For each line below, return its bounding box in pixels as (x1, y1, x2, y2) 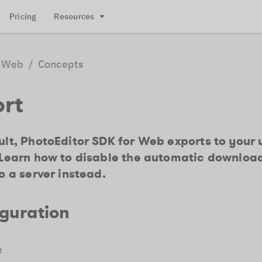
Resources (54, 11, 95, 22)
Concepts (37, 57, 84, 71)
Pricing (9, 11, 37, 22)
